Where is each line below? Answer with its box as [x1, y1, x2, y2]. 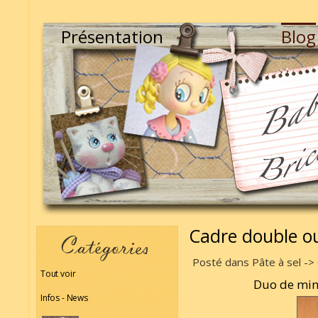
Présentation [61, 25, 163, 48]
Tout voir [40, 268, 76, 280]
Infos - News [40, 292, 88, 304]
